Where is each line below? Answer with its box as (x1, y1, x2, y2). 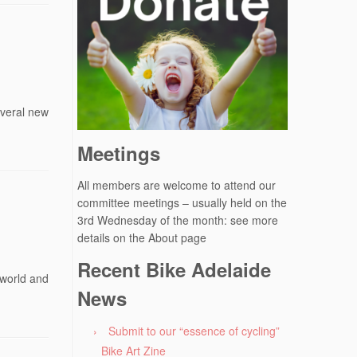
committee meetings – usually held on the (77, 194, 287, 210)
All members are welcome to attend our (77, 176, 276, 193)
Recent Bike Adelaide (77, 255, 271, 283)
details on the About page (77, 229, 206, 245)
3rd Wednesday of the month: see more (77, 211, 278, 228)
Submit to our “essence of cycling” (108, 322, 280, 339)
